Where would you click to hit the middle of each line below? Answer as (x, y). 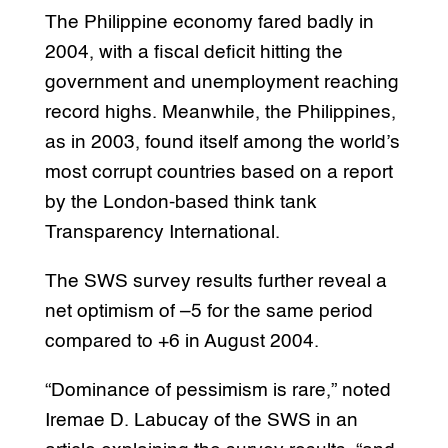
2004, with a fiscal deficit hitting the (193, 52)
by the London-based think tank (180, 202)
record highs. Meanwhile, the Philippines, (220, 112)
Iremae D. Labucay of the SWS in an (201, 420)
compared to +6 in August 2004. (181, 341)
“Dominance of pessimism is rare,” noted (217, 390)
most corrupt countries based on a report (218, 172)
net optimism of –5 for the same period (208, 311)
